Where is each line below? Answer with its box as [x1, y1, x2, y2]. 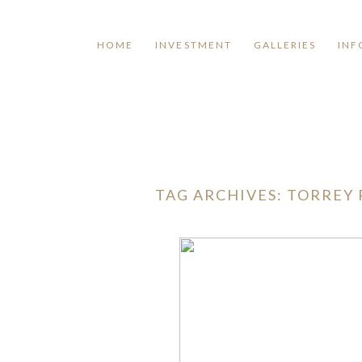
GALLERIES [253, 38, 317, 51]
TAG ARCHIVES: [155, 185, 287, 204]
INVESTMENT [155, 38, 232, 51]
